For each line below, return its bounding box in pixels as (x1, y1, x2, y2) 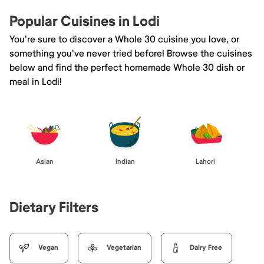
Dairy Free (190, 243, 222, 252)
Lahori (195, 157, 215, 166)
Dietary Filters (9, 199, 98, 216)
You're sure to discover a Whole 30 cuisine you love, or (9, 33, 239, 45)
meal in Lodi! (9, 75, 62, 88)
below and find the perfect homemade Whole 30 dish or (9, 61, 245, 74)
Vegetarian (107, 243, 141, 252)
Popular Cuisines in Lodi (9, 12, 160, 30)
